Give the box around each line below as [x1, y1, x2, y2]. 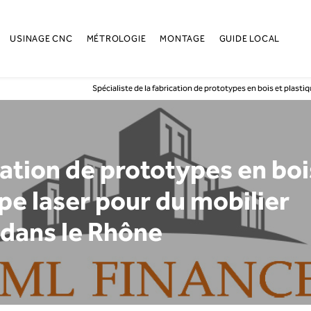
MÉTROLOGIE [86, 31, 146, 46]
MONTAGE [160, 31, 205, 46]
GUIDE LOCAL [219, 31, 280, 46]
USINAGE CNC [10, 31, 73, 46]
